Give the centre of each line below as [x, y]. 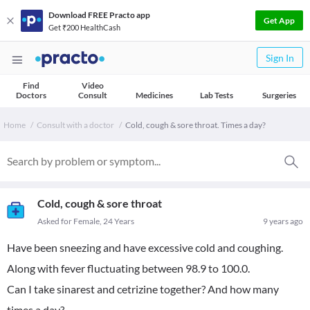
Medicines [154, 95]
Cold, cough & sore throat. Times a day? [195, 125]
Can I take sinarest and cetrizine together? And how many [143, 289]
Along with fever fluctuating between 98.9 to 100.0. [128, 268]
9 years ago [283, 221]
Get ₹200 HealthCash [84, 27]
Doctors [31, 95]
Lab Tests [217, 95]
